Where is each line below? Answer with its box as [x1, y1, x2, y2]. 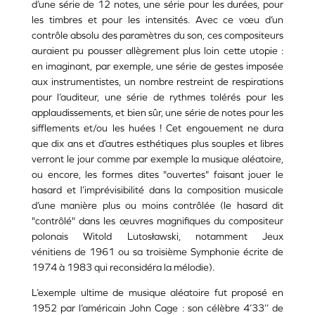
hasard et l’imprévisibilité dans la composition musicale [32, 184, 283, 196]
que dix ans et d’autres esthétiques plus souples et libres [32, 138, 283, 150]
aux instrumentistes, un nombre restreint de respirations [32, 76, 283, 88]
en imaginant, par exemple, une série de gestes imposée [32, 60, 283, 72]
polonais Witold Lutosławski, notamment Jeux [32, 231, 283, 243]
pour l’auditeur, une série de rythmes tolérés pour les [32, 91, 283, 103]
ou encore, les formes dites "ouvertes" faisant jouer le [32, 169, 283, 181]
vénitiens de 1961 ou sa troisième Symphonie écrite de [32, 246, 283, 258]
